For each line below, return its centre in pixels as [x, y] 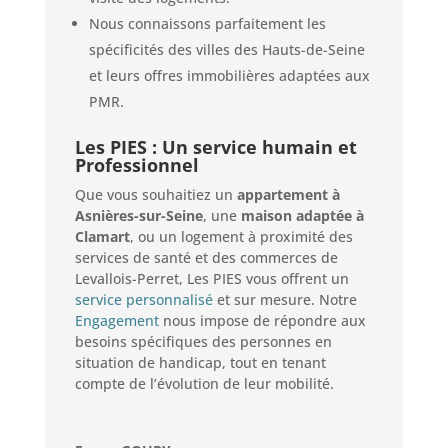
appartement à [288, 195]
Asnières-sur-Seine [138, 216]
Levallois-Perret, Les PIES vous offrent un [211, 279]
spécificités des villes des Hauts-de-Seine [226, 50]
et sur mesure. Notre [284, 300]
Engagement [116, 321]
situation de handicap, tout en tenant [200, 363]
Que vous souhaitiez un [155, 195]
